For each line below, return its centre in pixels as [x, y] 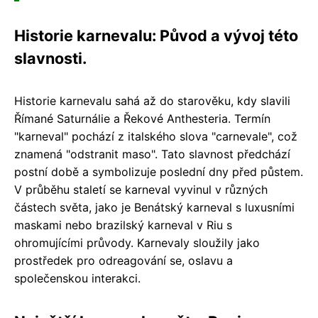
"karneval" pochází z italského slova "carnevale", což [156, 136]
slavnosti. [50, 58]
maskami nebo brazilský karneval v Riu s [123, 225]
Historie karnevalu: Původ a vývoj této [156, 35]
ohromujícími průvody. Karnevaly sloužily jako [137, 242]
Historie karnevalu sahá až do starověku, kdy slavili [152, 100]
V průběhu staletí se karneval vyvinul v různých [141, 189]
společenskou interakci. [77, 278]
